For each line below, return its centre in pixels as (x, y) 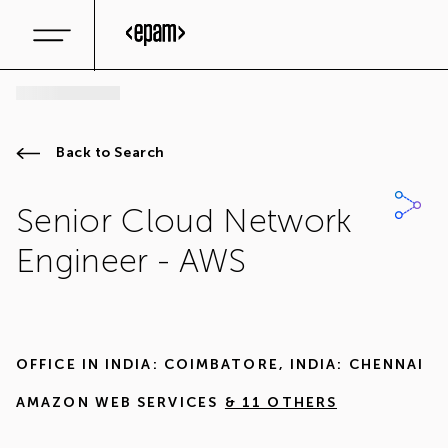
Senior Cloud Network (184, 221)
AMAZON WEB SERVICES (117, 402)
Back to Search (110, 152)
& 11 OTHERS (281, 402)
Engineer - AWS (131, 261)
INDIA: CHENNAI (357, 364)
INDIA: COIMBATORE (192, 364)
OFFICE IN (58, 364)
